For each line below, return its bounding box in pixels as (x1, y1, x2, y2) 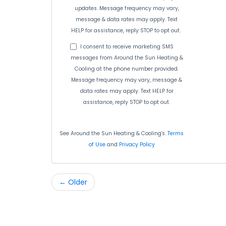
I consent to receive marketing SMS (80, 43, 174, 50)
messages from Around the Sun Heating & (70, 54, 183, 62)
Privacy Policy (119, 141, 155, 148)
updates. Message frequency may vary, (74, 5, 179, 12)
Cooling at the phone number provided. (75, 65, 179, 73)
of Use (88, 141, 105, 148)
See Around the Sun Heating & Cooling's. (60, 130, 168, 137)
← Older (59, 177, 87, 187)
